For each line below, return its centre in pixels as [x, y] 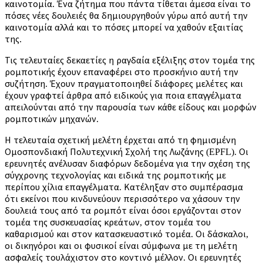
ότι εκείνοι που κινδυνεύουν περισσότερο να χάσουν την [122, 198]
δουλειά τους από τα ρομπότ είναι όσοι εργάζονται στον [123, 210]
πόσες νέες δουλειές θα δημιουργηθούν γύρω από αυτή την [126, 15]
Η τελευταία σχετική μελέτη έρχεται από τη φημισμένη [120, 140]
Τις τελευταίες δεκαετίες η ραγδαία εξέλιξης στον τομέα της [130, 60]
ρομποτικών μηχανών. [52, 119]
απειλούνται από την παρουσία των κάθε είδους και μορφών [131, 107]
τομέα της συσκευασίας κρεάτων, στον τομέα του [108, 222]
